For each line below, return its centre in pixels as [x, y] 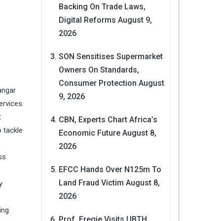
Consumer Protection [97, 83]
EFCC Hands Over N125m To [110, 170]
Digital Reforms [87, 20]
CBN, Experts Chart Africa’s [108, 120]
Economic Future [89, 133]
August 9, [135, 20]
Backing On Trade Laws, [102, 7]
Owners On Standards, [99, 70]
